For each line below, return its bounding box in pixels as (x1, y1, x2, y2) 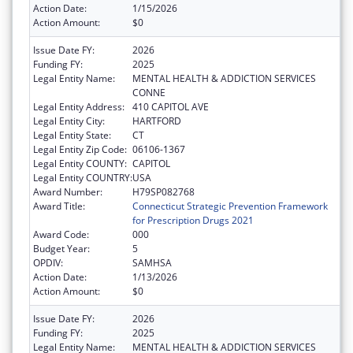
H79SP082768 (132, 185, 195, 199)
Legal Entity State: (33, 128, 111, 143)
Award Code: (33, 228, 89, 242)
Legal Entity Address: (33, 100, 124, 114)
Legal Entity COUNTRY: (33, 171, 132, 185)
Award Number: (33, 185, 102, 199)
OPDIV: (33, 256, 63, 270)
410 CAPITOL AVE (132, 100, 209, 114)
